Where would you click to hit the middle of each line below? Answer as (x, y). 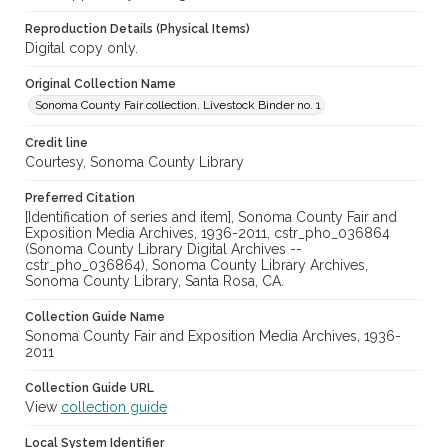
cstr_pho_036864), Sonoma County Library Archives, (196, 265)
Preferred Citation (80, 198)
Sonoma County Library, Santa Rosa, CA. (154, 281)
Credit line (56, 143)
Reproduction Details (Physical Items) (137, 29)
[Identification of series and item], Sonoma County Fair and (211, 217)
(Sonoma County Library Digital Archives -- (163, 249)
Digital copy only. (81, 48)
